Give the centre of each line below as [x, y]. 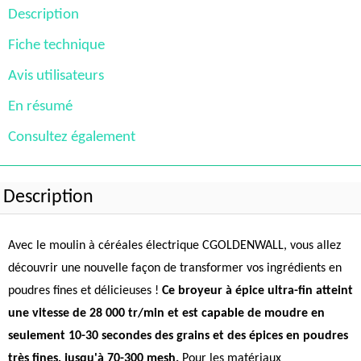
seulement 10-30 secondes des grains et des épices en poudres [178, 336]
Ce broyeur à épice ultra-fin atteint [257, 291]
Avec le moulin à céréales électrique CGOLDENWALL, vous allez [174, 246]
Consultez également [72, 137]
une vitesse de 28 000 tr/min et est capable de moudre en [166, 313]
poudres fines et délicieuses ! [85, 291]
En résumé [40, 107]
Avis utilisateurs [56, 76]
